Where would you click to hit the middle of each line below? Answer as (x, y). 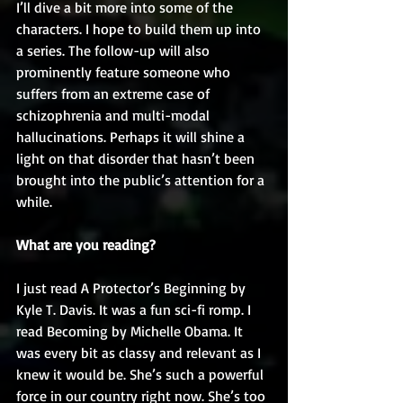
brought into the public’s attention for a (142, 180)
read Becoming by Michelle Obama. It (131, 331)
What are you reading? (86, 245)
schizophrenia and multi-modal (115, 115)
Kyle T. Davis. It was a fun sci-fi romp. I (135, 309)
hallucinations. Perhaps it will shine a (132, 137)
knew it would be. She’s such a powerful (142, 374)
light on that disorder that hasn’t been (137, 158)
